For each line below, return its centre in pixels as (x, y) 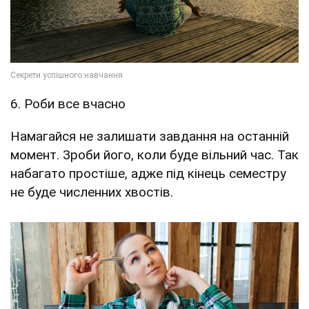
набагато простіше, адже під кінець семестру (148, 174)
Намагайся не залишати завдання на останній (150, 137)
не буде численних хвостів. (92, 192)
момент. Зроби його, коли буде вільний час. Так (154, 155)
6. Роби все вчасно (68, 104)
